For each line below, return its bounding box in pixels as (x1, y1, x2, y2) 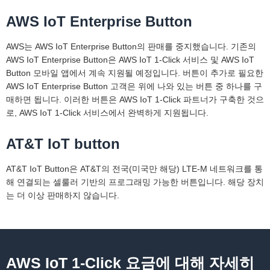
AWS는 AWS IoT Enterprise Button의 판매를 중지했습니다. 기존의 (6, 42, 256, 52)
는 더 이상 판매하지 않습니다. (6, 190, 119, 201)
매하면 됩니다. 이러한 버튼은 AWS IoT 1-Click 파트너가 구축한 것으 (6, 95, 264, 105)
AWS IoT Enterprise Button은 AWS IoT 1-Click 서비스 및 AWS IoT (6, 55, 254, 65)
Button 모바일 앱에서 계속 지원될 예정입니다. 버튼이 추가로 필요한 (6, 68, 263, 78)
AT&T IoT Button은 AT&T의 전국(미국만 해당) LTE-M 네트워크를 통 (6, 164, 263, 174)
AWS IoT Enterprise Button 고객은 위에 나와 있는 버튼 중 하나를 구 (6, 81, 262, 92)
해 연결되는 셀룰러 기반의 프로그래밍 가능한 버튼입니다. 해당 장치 (6, 177, 264, 187)
